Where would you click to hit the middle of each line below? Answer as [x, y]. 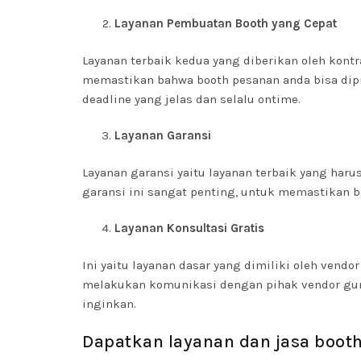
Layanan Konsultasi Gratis [189, 228]
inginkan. [109, 304]
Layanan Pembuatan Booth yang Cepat [226, 23]
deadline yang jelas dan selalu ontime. [191, 99]
